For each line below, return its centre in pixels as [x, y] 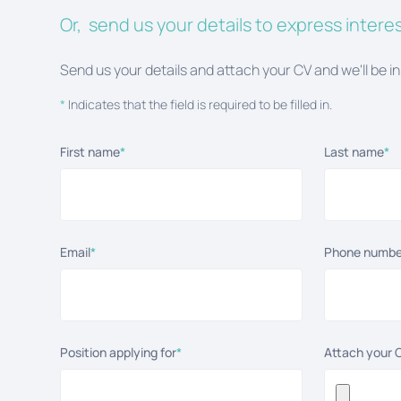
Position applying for [119, 352]
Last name [354, 152]
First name [90, 152]
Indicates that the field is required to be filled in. [199, 104]
